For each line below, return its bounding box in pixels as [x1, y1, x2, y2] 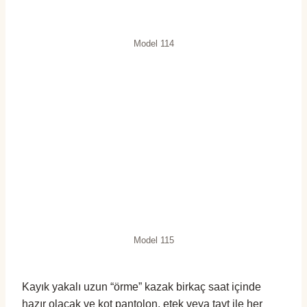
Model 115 [133, 234, 174, 245]
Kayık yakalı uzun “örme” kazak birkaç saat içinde [22, 280, 261, 293]
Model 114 [133, 38, 174, 49]
